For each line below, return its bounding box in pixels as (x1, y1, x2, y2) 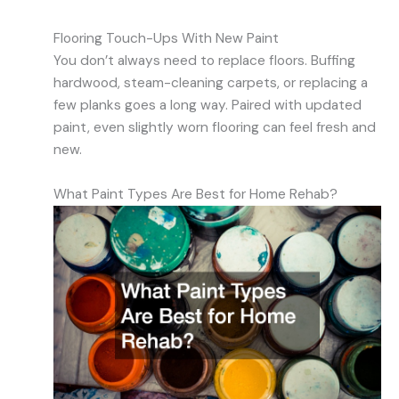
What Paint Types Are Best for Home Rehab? (53, 184, 338, 203)
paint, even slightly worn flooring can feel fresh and (53, 118, 376, 137)
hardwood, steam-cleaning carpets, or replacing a (53, 74, 368, 93)
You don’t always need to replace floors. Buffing (53, 52, 355, 70)
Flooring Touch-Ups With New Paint (53, 29, 279, 48)
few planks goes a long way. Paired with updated (53, 96, 362, 115)
